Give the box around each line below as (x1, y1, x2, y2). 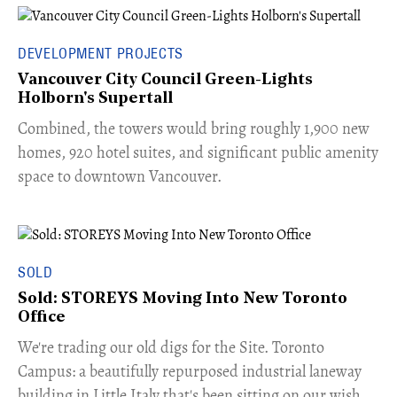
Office (18, 308, 66, 326)
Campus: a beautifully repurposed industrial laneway (18, 360, 362, 382)
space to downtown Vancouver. (18, 165, 222, 187)
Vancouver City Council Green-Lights (18, 71, 313, 89)
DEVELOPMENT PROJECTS (18, 43, 183, 62)
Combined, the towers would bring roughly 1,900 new (18, 117, 370, 139)
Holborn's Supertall (18, 90, 173, 107)
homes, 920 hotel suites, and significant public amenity (18, 141, 378, 163)
